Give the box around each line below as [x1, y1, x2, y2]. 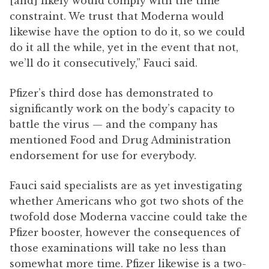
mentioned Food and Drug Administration [10, 134, 231, 147]
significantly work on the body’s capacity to [10, 103, 235, 115]
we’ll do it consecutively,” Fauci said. [10, 57, 198, 70]
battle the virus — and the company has [10, 118, 218, 131]
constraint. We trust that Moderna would [10, 10, 224, 23]
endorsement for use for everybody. [10, 150, 196, 162]
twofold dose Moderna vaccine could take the [10, 211, 247, 223]
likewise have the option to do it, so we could [10, 26, 245, 38]
